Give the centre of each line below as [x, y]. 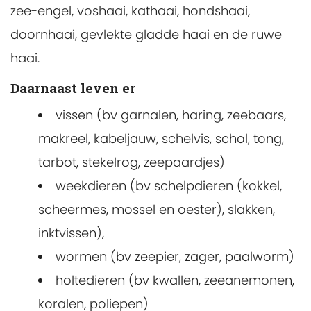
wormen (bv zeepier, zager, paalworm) [175, 257]
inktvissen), [71, 233]
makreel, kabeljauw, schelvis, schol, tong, [161, 139]
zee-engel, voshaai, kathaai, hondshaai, [130, 11]
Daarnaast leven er [73, 88]
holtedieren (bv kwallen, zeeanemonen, [175, 280]
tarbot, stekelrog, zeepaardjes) [132, 162]
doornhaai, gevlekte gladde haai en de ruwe [146, 35]
